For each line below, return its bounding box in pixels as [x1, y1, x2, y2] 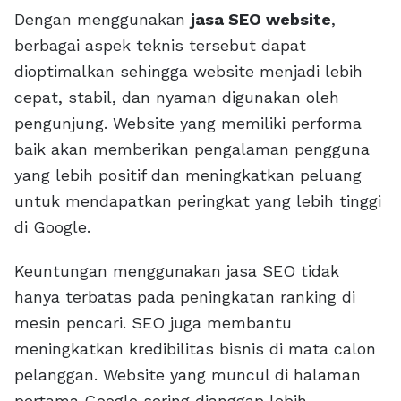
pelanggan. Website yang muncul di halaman [14, 365, 361, 385]
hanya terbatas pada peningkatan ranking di [14, 287, 355, 307]
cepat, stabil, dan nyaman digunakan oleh [14, 88, 339, 107]
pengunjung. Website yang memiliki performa [14, 114, 362, 133]
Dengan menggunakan [14, 10, 191, 30]
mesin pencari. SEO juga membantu [14, 313, 292, 333]
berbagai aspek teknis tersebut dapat [14, 36, 306, 55]
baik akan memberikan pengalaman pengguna [14, 140, 370, 159]
